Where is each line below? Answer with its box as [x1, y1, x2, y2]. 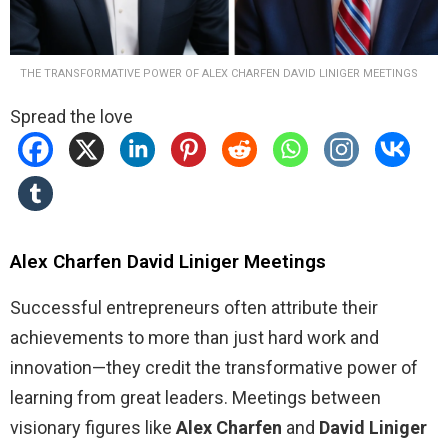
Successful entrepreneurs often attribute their [10, 296, 378, 318]
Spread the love [10, 105, 133, 127]
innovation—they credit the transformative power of [10, 356, 418, 378]
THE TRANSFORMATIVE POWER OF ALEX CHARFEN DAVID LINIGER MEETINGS [20, 66, 418, 80]
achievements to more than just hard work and [10, 326, 379, 348]
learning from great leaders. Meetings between [10, 386, 381, 408]
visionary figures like [10, 416, 176, 438]
